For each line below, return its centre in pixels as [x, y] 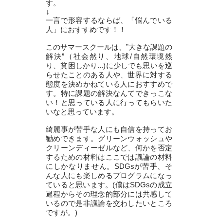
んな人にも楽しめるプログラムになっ [109, 175]
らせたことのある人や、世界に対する [109, 74]
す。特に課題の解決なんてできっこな [109, 93]
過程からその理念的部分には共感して [109, 194]
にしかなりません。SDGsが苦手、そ [109, 166]
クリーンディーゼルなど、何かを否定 [109, 147]
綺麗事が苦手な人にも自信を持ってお [109, 129]
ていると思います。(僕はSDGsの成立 [109, 184]
